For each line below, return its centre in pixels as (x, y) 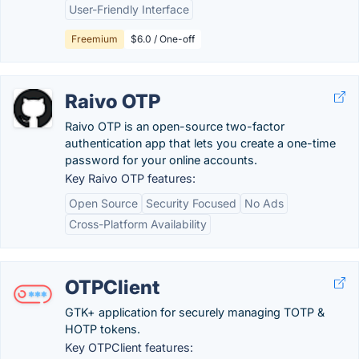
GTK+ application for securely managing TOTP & (195, 312)
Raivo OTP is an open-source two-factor (175, 126)
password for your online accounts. (161, 160)
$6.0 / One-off (163, 39)
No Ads (264, 203)
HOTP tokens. (103, 329)
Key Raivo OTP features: (130, 178)
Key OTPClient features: (129, 347)
